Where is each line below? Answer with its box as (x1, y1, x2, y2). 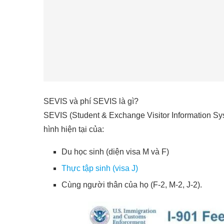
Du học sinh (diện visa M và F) (61, 147, 169, 156)
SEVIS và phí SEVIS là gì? (43, 97, 138, 105)
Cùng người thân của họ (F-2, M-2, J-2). (61, 180, 202, 189)
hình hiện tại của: (43, 125, 104, 133)
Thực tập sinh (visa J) (61, 164, 138, 172)
